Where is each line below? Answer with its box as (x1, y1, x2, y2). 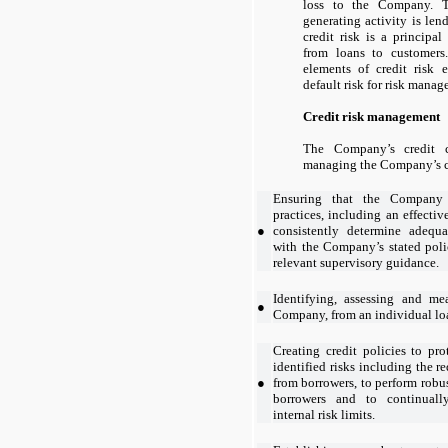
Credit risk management (303, 108, 440, 124)
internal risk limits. (273, 406, 375, 422)
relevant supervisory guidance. (273, 254, 439, 270)
